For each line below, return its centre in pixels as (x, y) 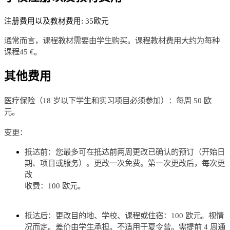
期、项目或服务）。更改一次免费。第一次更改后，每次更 (125, 163)
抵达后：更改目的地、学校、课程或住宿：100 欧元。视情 (124, 215)
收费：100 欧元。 (55, 185)
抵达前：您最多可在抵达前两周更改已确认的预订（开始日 (125, 151)
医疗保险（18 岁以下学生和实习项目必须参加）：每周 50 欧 (108, 100)
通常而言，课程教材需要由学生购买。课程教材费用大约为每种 (112, 40)
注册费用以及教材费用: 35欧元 (56, 21)
